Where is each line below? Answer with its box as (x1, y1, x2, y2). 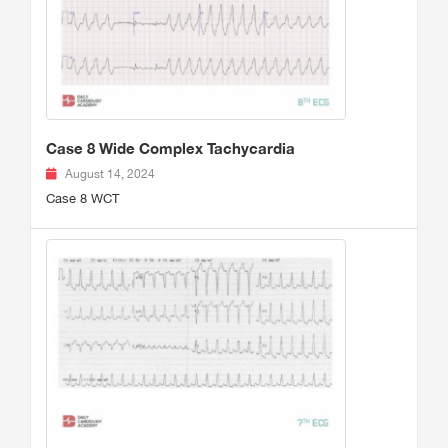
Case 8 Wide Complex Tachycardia (46, 138, 295, 157)
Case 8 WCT (46, 190, 119, 206)
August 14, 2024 (65, 166, 155, 181)
